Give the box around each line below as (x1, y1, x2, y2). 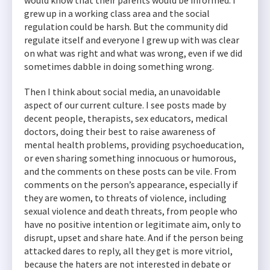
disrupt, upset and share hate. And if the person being (24, 231, 243, 243)
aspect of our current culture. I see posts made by (24, 99, 226, 111)
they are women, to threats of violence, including (24, 192, 227, 204)
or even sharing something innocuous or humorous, (24, 152, 236, 164)
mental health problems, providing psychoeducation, (24, 139, 244, 151)
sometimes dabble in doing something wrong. (24, 60, 214, 72)
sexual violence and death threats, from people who (24, 205, 237, 217)
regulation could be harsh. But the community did (24, 20, 228, 33)
